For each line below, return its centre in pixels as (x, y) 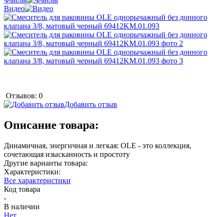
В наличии (22, 206)
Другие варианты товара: (46, 163)
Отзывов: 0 (24, 95)
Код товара (22, 189)
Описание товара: (51, 125)
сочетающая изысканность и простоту (67, 154)
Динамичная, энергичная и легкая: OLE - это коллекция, (98, 145)
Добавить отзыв (91, 104)
